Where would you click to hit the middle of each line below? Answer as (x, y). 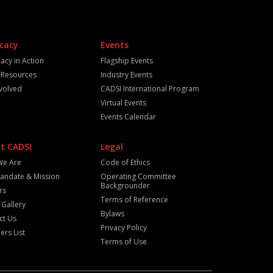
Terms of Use (123, 242)
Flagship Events (126, 61)
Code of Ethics (125, 162)
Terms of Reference (134, 200)
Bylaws (112, 214)
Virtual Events (123, 103)
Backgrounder (125, 186)
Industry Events (126, 75)
